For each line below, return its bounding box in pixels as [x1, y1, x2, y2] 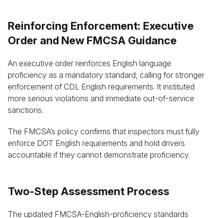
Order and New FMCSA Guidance [8, 34, 177, 47]
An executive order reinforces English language [8, 58, 171, 68]
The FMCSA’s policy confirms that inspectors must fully [8, 127, 200, 136]
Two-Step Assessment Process [8, 185, 169, 198]
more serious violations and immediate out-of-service [8, 93, 194, 103]
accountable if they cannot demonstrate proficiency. [8, 150, 190, 160]
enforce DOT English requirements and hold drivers [8, 138, 185, 148]
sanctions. [8, 105, 43, 115]
